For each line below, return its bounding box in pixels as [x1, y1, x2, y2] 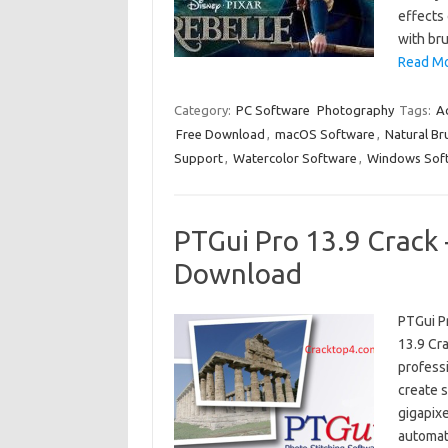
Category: [173, 103, 234, 117]
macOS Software [274, 127, 375, 141]
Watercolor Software [232, 151, 357, 165]
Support [173, 151, 223, 165]
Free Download [175, 127, 265, 141]
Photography [316, 103, 394, 117]
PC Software [235, 103, 310, 117]
